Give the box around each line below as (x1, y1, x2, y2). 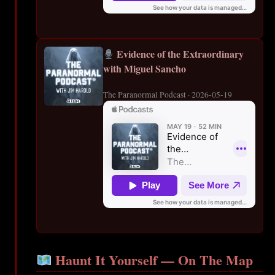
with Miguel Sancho (103, 61, 186, 76)
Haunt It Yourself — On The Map (52, 250, 254, 271)
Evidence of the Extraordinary (114, 47, 244, 61)
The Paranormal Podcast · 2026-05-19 (103, 89, 232, 101)
